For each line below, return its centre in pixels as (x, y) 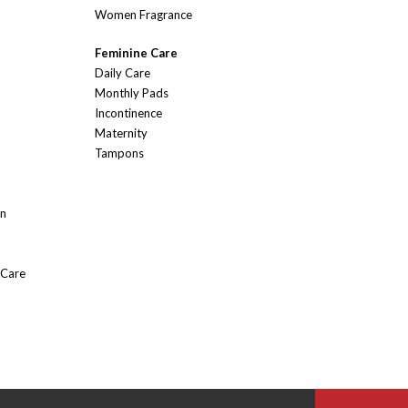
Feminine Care (136, 53)
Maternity (121, 133)
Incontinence (128, 113)
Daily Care (122, 73)
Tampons (119, 153)
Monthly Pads (132, 93)
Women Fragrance (143, 15)
